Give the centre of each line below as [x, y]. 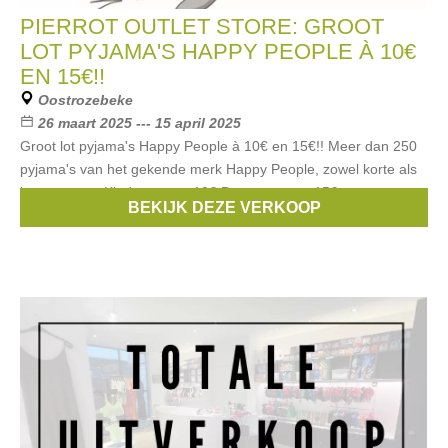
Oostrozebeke [85, 100]
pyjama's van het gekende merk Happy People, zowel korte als [218, 169]
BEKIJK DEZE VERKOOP [224, 207]
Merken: [67, 215]
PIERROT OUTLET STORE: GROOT [202, 26]
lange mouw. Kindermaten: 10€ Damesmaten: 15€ [179, 192]
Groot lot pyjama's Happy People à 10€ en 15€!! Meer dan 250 [218, 146]
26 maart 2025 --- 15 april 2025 [139, 123]
